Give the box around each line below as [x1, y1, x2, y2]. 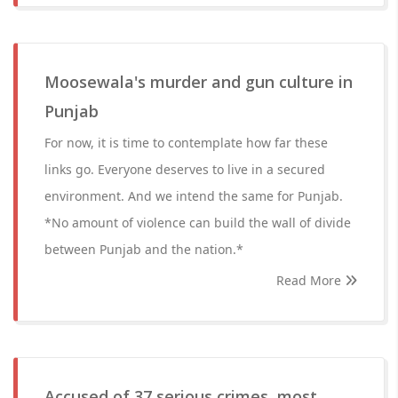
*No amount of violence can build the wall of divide [44, 214, 351, 231]
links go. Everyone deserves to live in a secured [44, 161, 325, 178]
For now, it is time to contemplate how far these [44, 134, 328, 151]
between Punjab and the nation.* [44, 241, 243, 258]
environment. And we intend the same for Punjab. [44, 187, 343, 204]
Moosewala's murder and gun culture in [44, 71, 353, 92]
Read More [276, 272, 345, 289]
